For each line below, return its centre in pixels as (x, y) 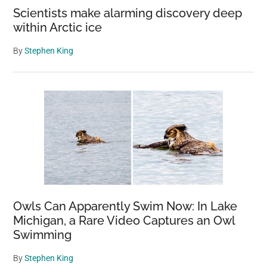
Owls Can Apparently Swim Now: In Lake (125, 206)
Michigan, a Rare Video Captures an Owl (124, 221)
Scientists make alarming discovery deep (128, 13)
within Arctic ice (58, 27)
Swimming (43, 235)
